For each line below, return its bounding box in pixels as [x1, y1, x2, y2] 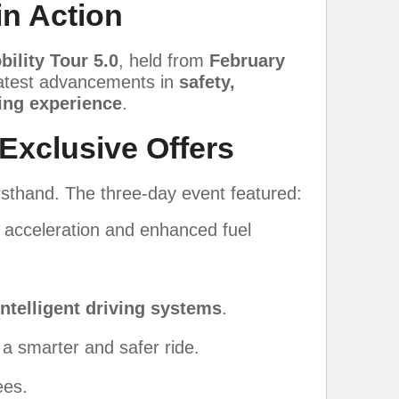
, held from [118, 50, 209, 70]
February [209, 50, 285, 70]
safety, [179, 71, 235, 92]
